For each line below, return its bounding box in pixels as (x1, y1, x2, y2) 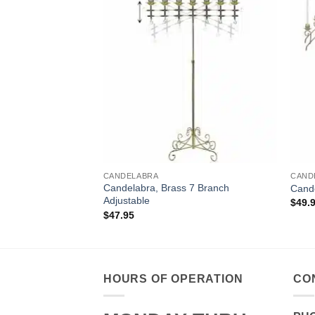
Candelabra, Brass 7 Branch (103, 182, 229, 194)
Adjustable (103, 195, 150, 207)
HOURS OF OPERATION (103, 272, 243, 285)
